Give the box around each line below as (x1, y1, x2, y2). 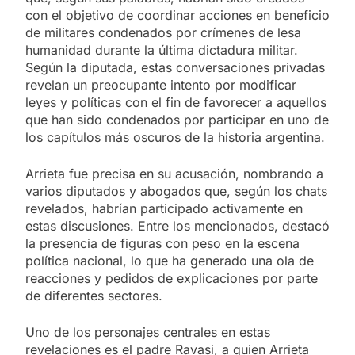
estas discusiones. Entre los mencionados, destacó (25, 217, 330, 234)
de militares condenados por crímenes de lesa (25, 24, 301, 40)
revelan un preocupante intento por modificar (25, 76, 296, 93)
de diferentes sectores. (25, 287, 162, 303)
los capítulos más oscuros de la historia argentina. (25, 128, 325, 145)
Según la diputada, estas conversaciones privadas (25, 59, 325, 75)
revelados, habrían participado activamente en (25, 200, 303, 216)
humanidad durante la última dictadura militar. (25, 41, 298, 58)
